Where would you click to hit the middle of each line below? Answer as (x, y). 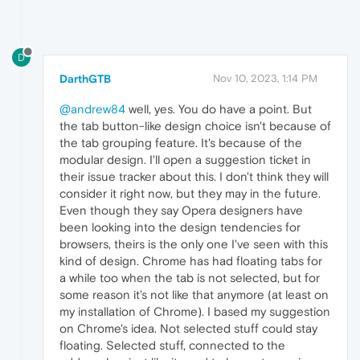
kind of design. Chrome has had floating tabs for (191, 261)
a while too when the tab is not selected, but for (190, 278)
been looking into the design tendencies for (180, 227)
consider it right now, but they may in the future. (190, 194)
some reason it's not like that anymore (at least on (194, 295)
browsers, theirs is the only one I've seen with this (194, 244)
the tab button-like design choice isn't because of (195, 126)
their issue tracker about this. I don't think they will (194, 177)
